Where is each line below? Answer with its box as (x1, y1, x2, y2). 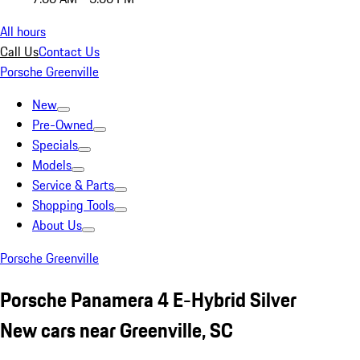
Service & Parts (32, 175, 114, 194)
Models (32, 155, 72, 174)
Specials (32, 135, 78, 154)
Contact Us (39, 42, 100, 61)
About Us (32, 215, 82, 235)
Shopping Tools (32, 195, 114, 215)
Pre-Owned (32, 115, 93, 134)
